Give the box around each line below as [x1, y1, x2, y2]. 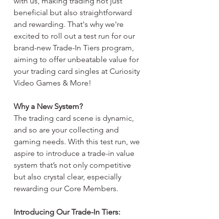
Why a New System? [14, 102, 83, 111]
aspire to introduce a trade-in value [14, 149, 136, 158]
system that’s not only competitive [14, 160, 133, 170]
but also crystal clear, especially [14, 172, 123, 181]
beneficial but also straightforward [14, 8, 134, 17]
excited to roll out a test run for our [14, 31, 137, 41]
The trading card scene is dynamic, [14, 113, 136, 123]
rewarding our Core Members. [14, 184, 118, 193]
